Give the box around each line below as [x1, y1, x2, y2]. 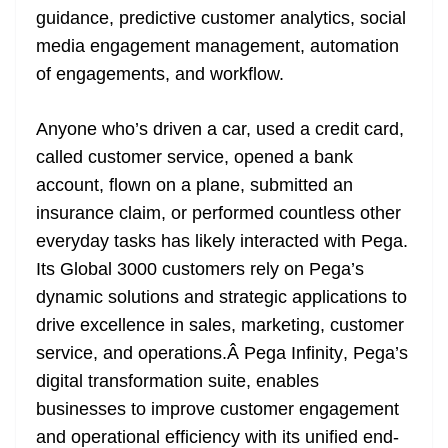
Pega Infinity [244, 343, 343, 364]
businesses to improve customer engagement [36, 399, 399, 420]
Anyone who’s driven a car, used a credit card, [36, 119, 404, 140]
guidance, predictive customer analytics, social [36, 8, 406, 29]
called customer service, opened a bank [36, 147, 353, 168]
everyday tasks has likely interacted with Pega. [36, 231, 408, 252]
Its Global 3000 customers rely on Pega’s [36, 259, 364, 280]
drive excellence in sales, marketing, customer [36, 315, 404, 336]
